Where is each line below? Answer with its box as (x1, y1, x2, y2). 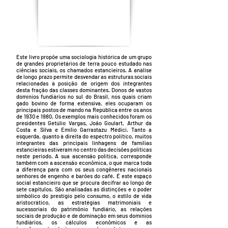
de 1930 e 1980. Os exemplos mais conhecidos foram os (16, 113, 152, 120)
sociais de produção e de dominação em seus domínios (16, 212, 152, 219)
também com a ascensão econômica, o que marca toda (16, 159, 152, 166)
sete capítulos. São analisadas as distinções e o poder (16, 186, 152, 192)
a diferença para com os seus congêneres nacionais (16, 166, 152, 173)
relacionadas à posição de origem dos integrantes (16, 80, 152, 87)
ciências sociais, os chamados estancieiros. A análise (16, 67, 152, 73)
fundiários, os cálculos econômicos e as (16, 219, 152, 225)
